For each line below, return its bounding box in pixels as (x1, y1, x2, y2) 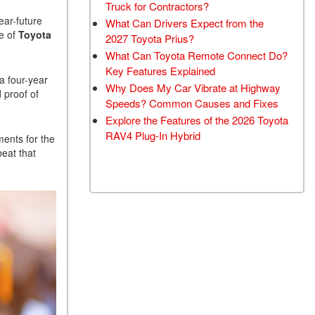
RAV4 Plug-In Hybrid (105, 128, 200, 143)
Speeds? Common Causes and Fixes (105, 96, 278, 110)
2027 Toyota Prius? (105, 31, 194, 46)
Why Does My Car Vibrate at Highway (105, 80, 281, 95)
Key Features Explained (105, 63, 215, 78)
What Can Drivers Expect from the (105, 15, 264, 30)
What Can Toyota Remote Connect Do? (105, 48, 288, 63)
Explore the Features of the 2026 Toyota (105, 112, 288, 127)
